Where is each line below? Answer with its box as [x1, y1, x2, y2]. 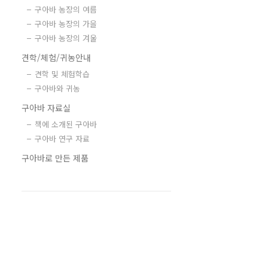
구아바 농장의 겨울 [35, 32, 97, 44]
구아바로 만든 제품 [22, 152, 89, 164]
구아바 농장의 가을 [35, 18, 97, 29]
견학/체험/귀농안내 [22, 51, 91, 63]
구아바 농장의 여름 [35, 4, 97, 15]
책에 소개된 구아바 [35, 118, 97, 130]
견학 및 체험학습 [35, 68, 90, 80]
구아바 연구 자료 [35, 133, 90, 144]
